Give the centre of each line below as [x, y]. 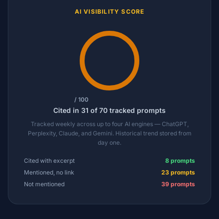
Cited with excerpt [49, 161]
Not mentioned [44, 184]
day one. [109, 142]
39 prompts [178, 184]
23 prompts [178, 172]
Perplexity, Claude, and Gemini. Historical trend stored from [109, 133]
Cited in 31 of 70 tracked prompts [109, 110]
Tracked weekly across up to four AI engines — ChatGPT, [109, 124]
